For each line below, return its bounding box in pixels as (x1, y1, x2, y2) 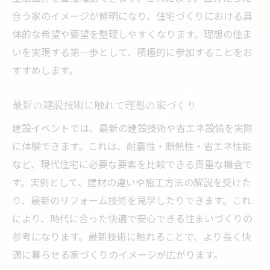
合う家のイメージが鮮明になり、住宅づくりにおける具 (12, 8, 253, 24)
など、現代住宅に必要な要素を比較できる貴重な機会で (12, 157, 253, 172)
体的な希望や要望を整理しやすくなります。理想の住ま (12, 27, 252, 42)
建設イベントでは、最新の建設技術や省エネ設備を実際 (12, 121, 253, 136)
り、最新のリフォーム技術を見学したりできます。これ (12, 193, 251, 208)
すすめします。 (12, 63, 78, 78)
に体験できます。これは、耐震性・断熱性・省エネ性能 (12, 139, 252, 154)
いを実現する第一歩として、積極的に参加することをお (12, 45, 253, 60)
